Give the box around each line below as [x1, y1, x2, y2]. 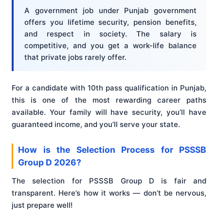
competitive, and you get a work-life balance [24, 40, 197, 50]
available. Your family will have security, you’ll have [12, 108, 206, 117]
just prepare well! [12, 200, 73, 210]
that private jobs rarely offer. [24, 52, 127, 62]
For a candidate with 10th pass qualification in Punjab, [12, 83, 206, 93]
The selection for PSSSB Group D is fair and [12, 176, 206, 185]
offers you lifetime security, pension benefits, [24, 17, 197, 27]
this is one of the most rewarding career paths [12, 95, 206, 105]
